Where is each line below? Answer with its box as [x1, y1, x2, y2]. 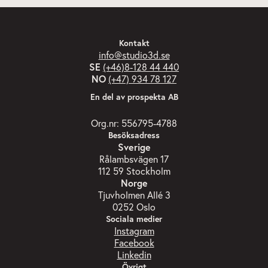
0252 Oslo [112, 200, 156, 214]
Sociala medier [106, 214, 162, 225]
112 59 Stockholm [98, 165, 170, 178]
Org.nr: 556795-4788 [91, 117, 177, 130]
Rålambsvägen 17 [99, 153, 169, 166]
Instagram [114, 224, 154, 237]
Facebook [114, 236, 154, 249]
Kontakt [118, 38, 150, 49]
